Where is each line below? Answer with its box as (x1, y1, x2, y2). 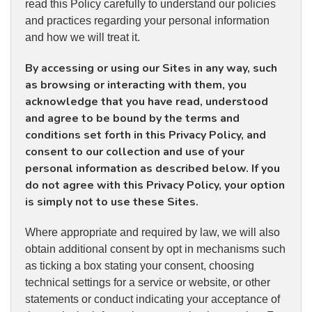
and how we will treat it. (25, 31, 140, 44)
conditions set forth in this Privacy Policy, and (25, 127, 266, 143)
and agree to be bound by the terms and (25, 111, 240, 127)
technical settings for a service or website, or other (25, 276, 270, 289)
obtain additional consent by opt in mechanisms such (25, 243, 286, 256)
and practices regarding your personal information (25, 15, 270, 27)
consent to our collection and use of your (25, 144, 244, 160)
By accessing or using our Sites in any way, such (25, 61, 277, 77)
